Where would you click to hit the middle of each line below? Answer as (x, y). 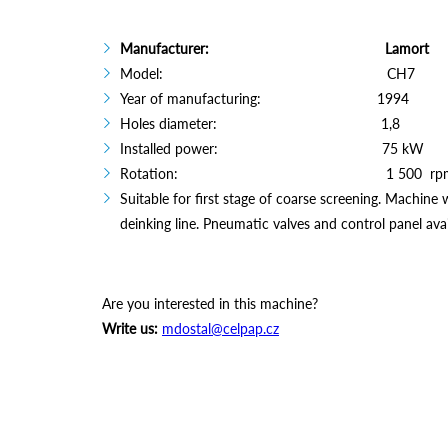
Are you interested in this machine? (210, 303)
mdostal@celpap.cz (220, 328)
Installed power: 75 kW (272, 148)
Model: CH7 (267, 73)
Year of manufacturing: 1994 (264, 98)
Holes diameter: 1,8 (260, 123)
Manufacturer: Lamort (274, 48)
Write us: (130, 328)
